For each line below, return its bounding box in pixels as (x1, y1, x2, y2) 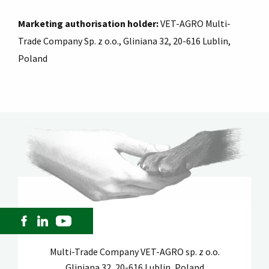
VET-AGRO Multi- (160, 17, 231, 29)
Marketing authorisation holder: (18, 17, 160, 29)
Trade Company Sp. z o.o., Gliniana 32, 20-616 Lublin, (18, 35, 231, 47)
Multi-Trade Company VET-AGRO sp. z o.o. (49, 246, 220, 258)
